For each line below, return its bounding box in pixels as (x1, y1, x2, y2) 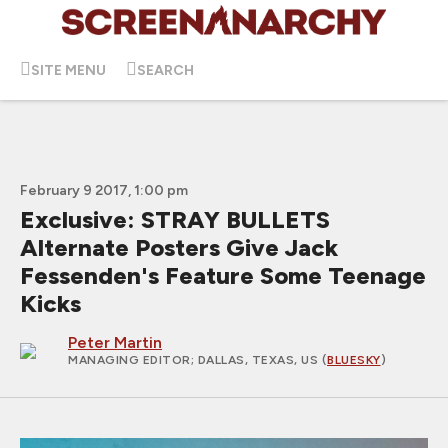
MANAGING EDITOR (68, 353, 191, 367)
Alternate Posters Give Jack (20, 233, 338, 262)
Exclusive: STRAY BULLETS (20, 205, 330, 234)
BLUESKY (327, 353, 381, 367)
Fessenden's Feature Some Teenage (20, 261, 426, 290)
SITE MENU (31, 61, 106, 79)
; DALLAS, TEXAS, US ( (190, 353, 327, 367)
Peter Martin (68, 333, 162, 352)
